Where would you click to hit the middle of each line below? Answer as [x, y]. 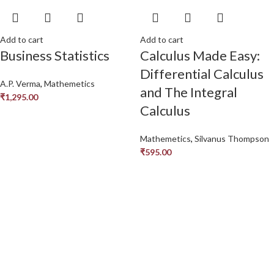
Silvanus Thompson [232, 138]
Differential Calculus [202, 73]
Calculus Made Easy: [200, 55]
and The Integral [189, 92]
